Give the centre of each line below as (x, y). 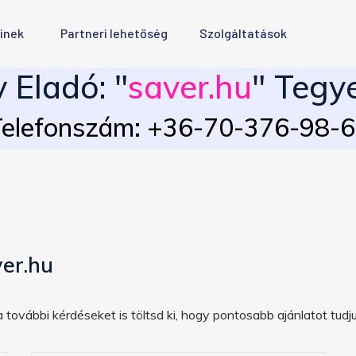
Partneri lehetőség (114, 33)
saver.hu (190, 87)
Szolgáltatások (243, 33)
